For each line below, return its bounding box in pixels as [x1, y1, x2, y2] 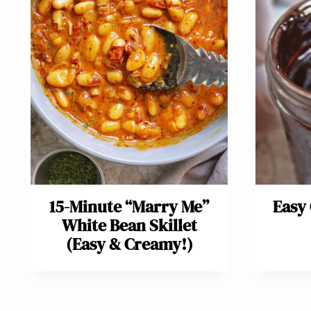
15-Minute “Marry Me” [49, 195, 210, 219]
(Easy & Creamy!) [65, 233, 193, 256]
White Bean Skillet [61, 214, 197, 237]
